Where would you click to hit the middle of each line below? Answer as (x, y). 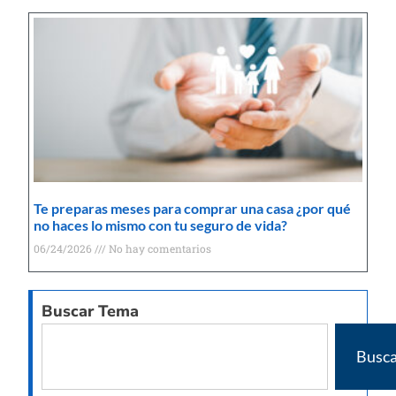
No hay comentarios (159, 248)
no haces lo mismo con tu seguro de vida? (161, 225)
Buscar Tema (91, 311)
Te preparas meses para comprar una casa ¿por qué (193, 208)
